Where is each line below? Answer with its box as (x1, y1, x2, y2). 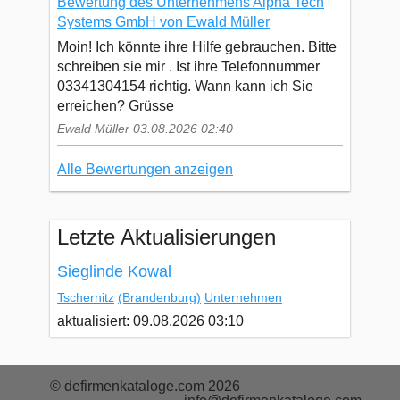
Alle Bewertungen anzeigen (57, 161, 233, 177)
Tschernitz (57, 290, 114, 305)
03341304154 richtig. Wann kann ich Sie (57, 78, 313, 94)
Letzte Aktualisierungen (57, 225, 276, 250)
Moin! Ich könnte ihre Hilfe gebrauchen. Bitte (57, 38, 337, 54)
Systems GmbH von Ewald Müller (57, 14, 270, 30)
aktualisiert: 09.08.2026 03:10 (57, 313, 244, 329)
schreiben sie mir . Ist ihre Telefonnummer (57, 58, 320, 74)
